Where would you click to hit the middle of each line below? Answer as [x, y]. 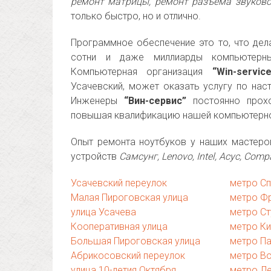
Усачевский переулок [119, 183]
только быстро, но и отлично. [136, 16]
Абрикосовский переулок [128, 256]
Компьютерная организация [142, 72]
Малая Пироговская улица [129, 198]
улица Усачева [103, 212]
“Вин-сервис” [155, 101]
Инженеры [97, 101]
